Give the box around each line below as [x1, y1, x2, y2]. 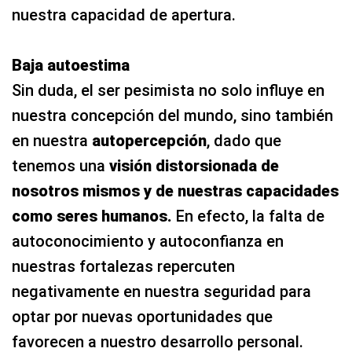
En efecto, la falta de [176, 206, 324, 225]
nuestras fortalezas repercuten [12, 256, 235, 276]
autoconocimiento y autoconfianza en [12, 231, 284, 251]
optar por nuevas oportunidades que [12, 306, 273, 326]
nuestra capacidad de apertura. [12, 5, 236, 24]
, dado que [207, 130, 281, 150]
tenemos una [12, 156, 105, 175]
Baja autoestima [12, 55, 130, 75]
